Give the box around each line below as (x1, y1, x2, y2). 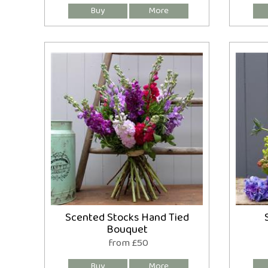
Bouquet (106, 220, 148, 239)
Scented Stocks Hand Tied (65, 208, 189, 227)
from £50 (108, 234, 149, 252)
